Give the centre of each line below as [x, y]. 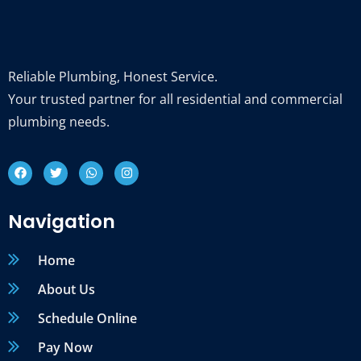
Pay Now [65, 348]
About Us [66, 290]
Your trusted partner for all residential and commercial [175, 100]
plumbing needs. [59, 122]
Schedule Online [87, 319]
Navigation [62, 222]
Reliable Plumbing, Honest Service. [113, 77]
